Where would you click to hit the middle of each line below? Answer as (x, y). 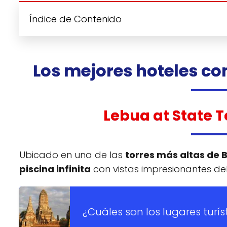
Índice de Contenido (75, 19)
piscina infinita (55, 169)
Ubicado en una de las (72, 155)
